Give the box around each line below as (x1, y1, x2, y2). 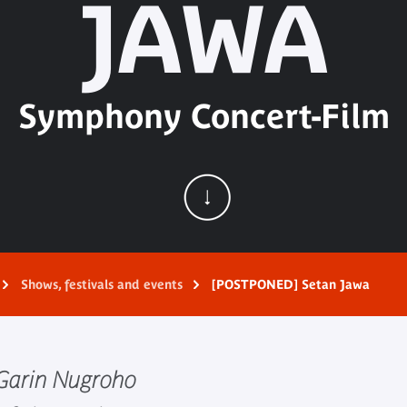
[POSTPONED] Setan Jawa (212, 277, 370, 292)
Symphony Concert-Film (17, 96, 390, 134)
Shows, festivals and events (21, 277, 183, 292)
